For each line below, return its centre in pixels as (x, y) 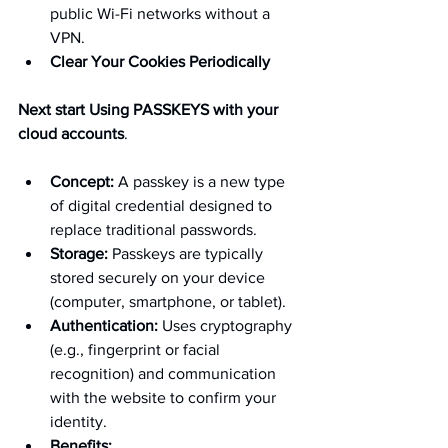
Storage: (79, 254)
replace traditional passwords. (153, 230)
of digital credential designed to (163, 206)
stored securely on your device (159, 278)
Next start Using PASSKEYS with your (150, 110)
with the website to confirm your (165, 398)
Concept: (82, 182)
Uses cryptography (227, 326)
